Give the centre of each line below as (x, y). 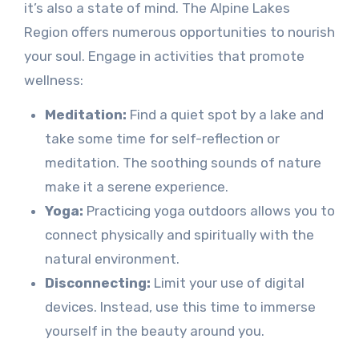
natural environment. (112, 259)
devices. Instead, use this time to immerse (180, 307)
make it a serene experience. (136, 187)
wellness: (53, 81)
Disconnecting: (97, 283)
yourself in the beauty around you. (154, 331)
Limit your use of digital (227, 283)
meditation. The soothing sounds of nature (183, 163)
